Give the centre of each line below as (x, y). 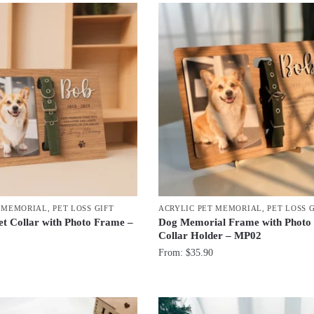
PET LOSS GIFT (83, 209)
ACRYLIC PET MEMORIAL (210, 209)
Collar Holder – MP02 (210, 236)
